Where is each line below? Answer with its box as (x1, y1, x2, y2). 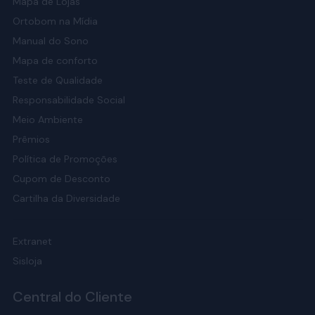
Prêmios (12, 132, 50, 146)
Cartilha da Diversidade (12, 191, 120, 205)
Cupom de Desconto (12, 172, 110, 185)
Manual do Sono (12, 34, 89, 47)
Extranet (12, 234, 52, 247)
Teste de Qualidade (12, 73, 103, 86)
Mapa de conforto (12, 53, 98, 67)
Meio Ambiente (12, 112, 83, 126)
